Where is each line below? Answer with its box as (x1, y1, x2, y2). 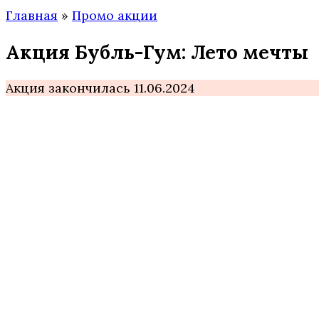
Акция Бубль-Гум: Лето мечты (6, 39, 308, 64)
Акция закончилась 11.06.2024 (6, 80, 195, 97)
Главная (6, 7, 58, 24)
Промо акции (72, 7, 157, 24)
